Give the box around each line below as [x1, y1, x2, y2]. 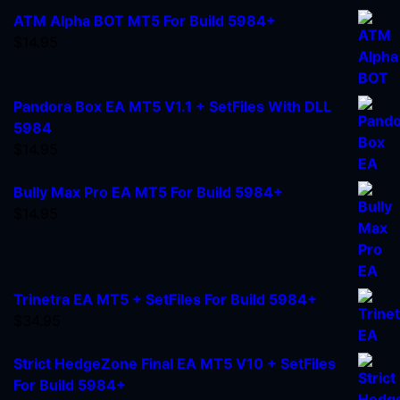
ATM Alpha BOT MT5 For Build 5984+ [13, 12, 276, 30]
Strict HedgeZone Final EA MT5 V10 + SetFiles [13, 354, 336, 373]
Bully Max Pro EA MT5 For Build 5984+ [13, 183, 283, 202]
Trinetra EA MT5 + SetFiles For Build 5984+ [13, 290, 317, 309]
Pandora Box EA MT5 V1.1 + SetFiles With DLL [13, 97, 331, 116]
